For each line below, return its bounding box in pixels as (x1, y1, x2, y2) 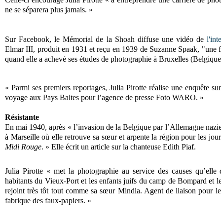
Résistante (5, 113, 39, 122)
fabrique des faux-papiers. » (5, 196, 91, 205)
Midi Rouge (5, 143, 41, 151)
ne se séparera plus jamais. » (5, 5, 95, 14)
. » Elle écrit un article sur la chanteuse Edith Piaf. (41, 143, 196, 151)
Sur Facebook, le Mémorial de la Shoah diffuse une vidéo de (5, 35, 207, 44)
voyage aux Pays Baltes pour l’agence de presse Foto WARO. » (5, 93, 206, 102)
